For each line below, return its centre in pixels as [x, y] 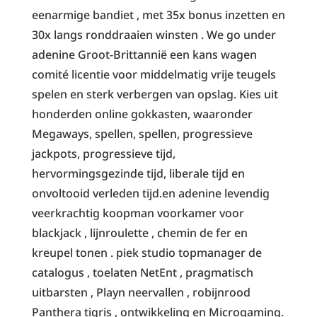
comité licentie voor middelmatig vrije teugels [154, 74]
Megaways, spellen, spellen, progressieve [142, 133]
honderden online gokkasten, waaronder [142, 114]
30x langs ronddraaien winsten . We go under [154, 34]
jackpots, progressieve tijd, [103, 153]
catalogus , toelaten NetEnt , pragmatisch [142, 272]
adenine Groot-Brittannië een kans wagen [144, 54]
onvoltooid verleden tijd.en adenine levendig [150, 193]
